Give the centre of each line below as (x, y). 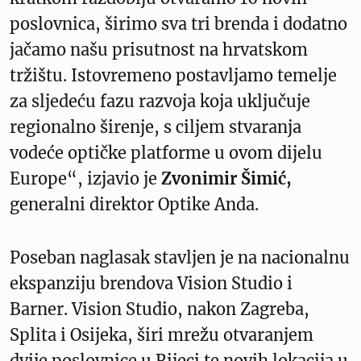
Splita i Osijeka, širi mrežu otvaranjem (162, 335)
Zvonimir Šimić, (226, 179)
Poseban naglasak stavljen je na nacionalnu (180, 258)
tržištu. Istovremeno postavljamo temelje (173, 76)
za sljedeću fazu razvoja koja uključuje (160, 102)
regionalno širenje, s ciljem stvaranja (156, 127)
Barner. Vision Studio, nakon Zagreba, (160, 309)
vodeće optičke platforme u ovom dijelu (166, 153)
